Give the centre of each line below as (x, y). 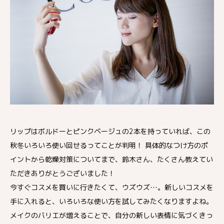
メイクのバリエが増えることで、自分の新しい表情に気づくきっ (111, 215)
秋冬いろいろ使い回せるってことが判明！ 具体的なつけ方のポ (109, 145)
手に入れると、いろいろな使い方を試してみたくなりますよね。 (111, 201)
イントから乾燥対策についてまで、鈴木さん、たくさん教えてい (111, 159)
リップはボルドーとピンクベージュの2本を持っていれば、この (110, 131)
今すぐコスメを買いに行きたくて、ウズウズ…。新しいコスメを (112, 187)
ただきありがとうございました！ (62, 173)
